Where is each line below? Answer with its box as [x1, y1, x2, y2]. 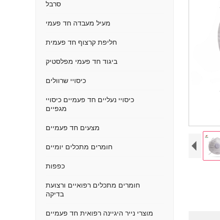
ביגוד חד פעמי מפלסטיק [46, 57, 117, 65]
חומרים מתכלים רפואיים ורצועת [46, 181, 140, 189]
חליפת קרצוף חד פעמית [46, 38, 117, 46]
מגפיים [46, 105, 67, 112]
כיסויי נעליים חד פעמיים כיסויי [46, 96, 134, 104]
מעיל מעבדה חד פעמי [46, 19, 110, 27]
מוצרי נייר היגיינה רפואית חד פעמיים [46, 209, 153, 217]
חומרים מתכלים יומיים [46, 143, 112, 151]
